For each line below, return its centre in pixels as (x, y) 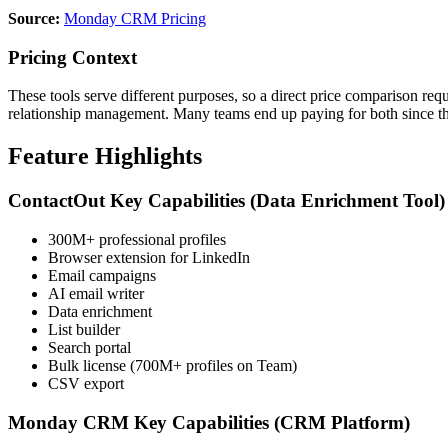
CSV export (86, 383)
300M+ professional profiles (137, 239)
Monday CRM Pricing (135, 18)
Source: (34, 18)
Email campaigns (102, 275)
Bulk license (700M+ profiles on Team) (172, 365)
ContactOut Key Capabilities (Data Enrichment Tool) (226, 201)
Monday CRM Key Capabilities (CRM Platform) (209, 422)
